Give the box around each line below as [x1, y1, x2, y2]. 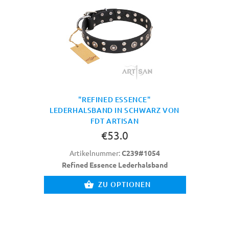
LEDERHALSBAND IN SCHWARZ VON [50, 105, 179, 115]
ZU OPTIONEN [98, 179, 151, 189]
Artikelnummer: [69, 148, 122, 157]
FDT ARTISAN [90, 116, 139, 126]
